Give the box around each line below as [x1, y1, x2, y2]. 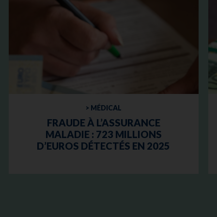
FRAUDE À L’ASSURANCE [46, 116, 160, 128]
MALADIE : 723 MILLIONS [45, 128, 162, 140]
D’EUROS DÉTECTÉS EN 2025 [37, 139, 170, 152]
